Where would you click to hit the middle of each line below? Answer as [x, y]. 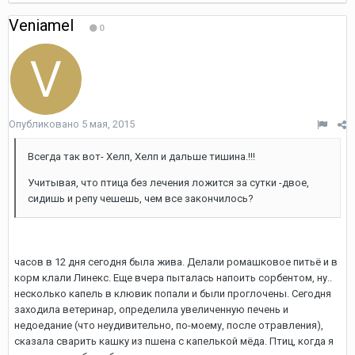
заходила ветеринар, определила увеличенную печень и [151, 309]
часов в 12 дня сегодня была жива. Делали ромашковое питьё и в [176, 262]
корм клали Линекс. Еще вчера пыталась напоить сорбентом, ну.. [173, 278]
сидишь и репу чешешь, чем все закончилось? [141, 198]
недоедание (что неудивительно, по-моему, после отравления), [169, 325]
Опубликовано [45, 124]
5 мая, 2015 [108, 124]
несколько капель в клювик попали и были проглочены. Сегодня [173, 294]
